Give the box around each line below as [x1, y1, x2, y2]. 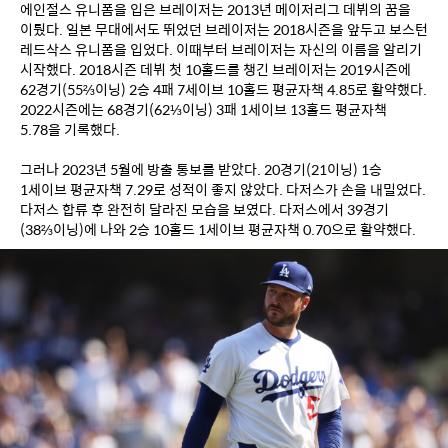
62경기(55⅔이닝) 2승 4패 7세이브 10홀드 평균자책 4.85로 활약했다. [20, 78, 427, 99]
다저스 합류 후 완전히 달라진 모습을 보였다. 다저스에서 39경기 [20, 198, 389, 219]
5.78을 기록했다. [20, 118, 120, 139]
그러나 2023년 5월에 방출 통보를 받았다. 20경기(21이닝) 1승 [20, 158, 382, 179]
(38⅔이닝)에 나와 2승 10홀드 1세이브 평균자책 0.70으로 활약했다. [20, 218, 416, 239]
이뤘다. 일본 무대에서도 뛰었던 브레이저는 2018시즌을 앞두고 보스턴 [20, 18, 428, 39]
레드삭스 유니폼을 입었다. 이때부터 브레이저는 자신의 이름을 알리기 [20, 38, 422, 59]
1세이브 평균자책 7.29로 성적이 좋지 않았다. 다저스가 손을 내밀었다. [20, 178, 426, 199]
